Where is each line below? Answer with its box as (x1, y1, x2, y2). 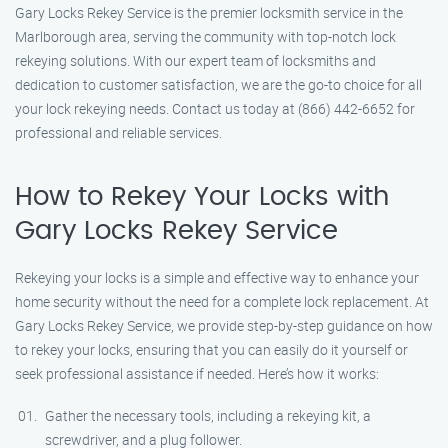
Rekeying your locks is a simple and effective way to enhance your (15, 268, 419, 287)
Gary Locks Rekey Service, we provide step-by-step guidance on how (15, 316, 433, 335)
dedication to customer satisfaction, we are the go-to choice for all (15, 75, 422, 94)
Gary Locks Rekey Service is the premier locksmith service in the (15, 3, 403, 22)
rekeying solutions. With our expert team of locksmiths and (15, 51, 376, 70)
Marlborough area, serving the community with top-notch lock (15, 27, 396, 46)
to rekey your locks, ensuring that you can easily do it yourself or (15, 340, 408, 359)
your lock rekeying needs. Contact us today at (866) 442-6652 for (15, 99, 415, 118)
